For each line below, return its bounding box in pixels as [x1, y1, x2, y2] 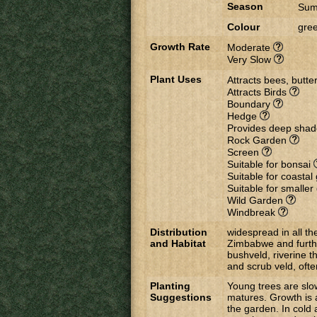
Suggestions [150, 292, 212, 303]
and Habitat [150, 238, 206, 249]
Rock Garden [227, 134, 289, 146]
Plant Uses [150, 74, 202, 85]
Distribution [150, 226, 207, 238]
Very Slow [227, 54, 274, 65]
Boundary [227, 98, 273, 110]
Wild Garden [227, 195, 286, 206]
